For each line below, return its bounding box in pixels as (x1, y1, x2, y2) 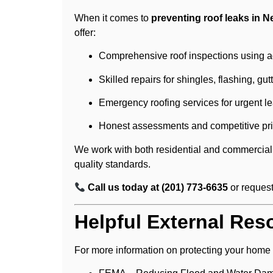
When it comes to (74, 12, 151, 23)
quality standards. (74, 158, 151, 169)
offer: (74, 27, 96, 38)
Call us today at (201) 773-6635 (88, 182, 229, 193)
